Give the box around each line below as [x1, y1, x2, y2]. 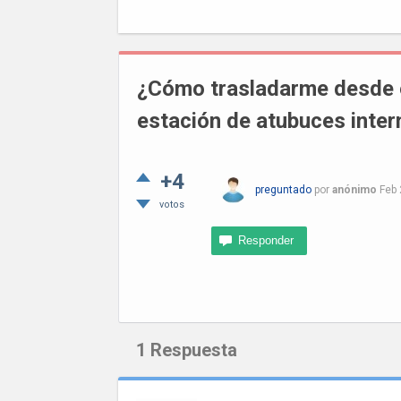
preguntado [255, 183, 311, 196]
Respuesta [146, 339, 237, 361]
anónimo [332, 183, 377, 196]
